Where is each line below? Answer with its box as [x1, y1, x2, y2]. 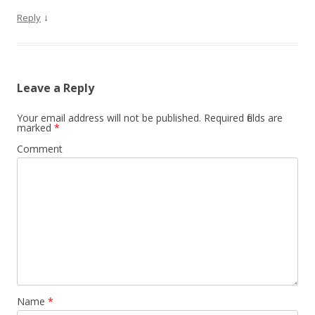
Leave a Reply [17, 80, 94, 96]
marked [17, 121, 54, 134]
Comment [17, 142, 63, 155]
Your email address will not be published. [17, 111, 201, 124]
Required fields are [201, 111, 283, 124]
